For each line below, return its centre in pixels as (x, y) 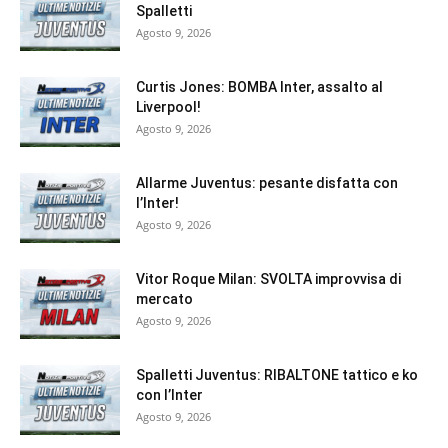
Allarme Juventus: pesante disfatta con (267, 183)
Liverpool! (168, 107)
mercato (164, 299)
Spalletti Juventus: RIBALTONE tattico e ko (277, 375)
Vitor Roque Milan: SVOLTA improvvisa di (268, 279)
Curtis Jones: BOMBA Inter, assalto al (259, 87)
